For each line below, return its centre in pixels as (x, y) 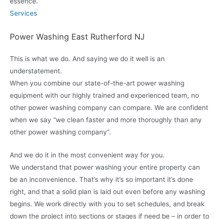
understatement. (36, 71)
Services (23, 13)
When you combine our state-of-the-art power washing (97, 83)
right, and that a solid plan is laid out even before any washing (107, 191)
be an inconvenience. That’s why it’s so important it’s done (101, 179)
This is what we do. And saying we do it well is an (87, 58)
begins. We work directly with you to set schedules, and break (107, 204)
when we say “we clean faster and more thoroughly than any (106, 120)
